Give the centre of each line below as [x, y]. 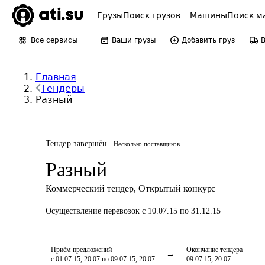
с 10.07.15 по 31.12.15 [181, 211]
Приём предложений [81, 250]
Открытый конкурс [177, 188]
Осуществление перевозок [94, 211]
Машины [209, 15]
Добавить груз [208, 40]
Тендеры [63, 88]
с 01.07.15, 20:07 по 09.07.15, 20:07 [103, 259]
